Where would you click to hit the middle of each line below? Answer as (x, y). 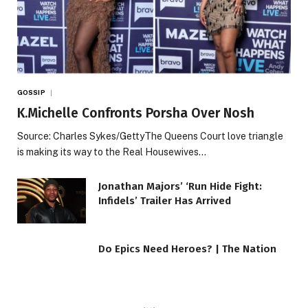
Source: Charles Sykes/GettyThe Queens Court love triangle (150, 136)
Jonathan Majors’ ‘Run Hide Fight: (180, 186)
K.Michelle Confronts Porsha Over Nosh (136, 113)
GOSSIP (31, 92)
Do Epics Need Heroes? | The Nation (187, 249)
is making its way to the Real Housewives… (112, 152)
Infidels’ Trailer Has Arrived (165, 200)
